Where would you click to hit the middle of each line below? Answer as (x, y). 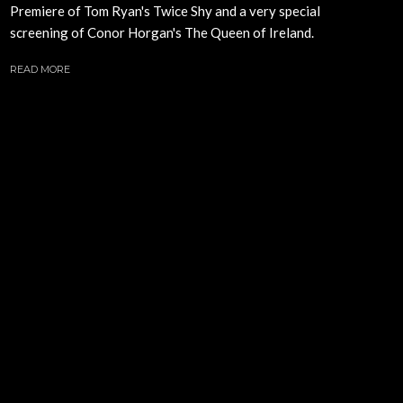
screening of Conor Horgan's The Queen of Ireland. (162, 32)
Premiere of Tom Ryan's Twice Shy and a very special (165, 10)
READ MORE (40, 69)
